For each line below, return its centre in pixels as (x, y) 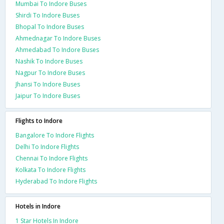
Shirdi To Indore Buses (47, 15)
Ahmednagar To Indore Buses (58, 38)
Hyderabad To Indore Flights (56, 181)
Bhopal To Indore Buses (50, 27)
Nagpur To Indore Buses (50, 73)
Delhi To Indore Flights (47, 147)
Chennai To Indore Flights (51, 158)
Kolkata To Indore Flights (50, 170)
